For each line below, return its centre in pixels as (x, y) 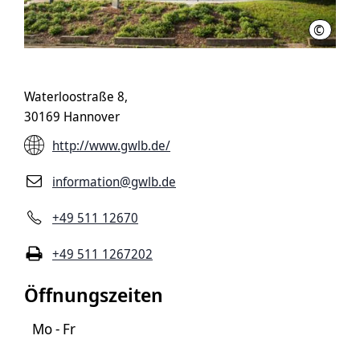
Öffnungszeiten (94, 295)
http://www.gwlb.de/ (111, 145)
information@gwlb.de (114, 181)
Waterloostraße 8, (76, 96)
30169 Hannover (72, 117)
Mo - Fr (54, 329)
